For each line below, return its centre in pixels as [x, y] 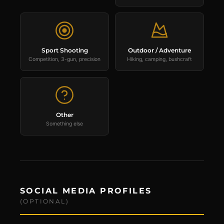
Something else [64, 124]
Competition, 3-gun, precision [64, 59]
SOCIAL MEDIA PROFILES [86, 191]
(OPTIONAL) [44, 201]
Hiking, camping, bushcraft [159, 59]
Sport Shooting [64, 50]
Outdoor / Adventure [159, 50]
